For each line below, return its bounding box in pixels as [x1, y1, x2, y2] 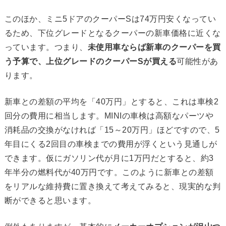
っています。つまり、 [4, 43, 88, 52]
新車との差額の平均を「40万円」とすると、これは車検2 [4, 97, 219, 106]
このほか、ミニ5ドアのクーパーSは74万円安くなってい [4, 15, 216, 24]
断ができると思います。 [4, 196, 96, 205]
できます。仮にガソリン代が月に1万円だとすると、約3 [4, 154, 214, 163]
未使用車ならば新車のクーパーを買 [87, 43, 221, 52]
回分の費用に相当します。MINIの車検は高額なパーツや [4, 111, 214, 121]
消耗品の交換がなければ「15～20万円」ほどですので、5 [4, 126, 220, 135]
